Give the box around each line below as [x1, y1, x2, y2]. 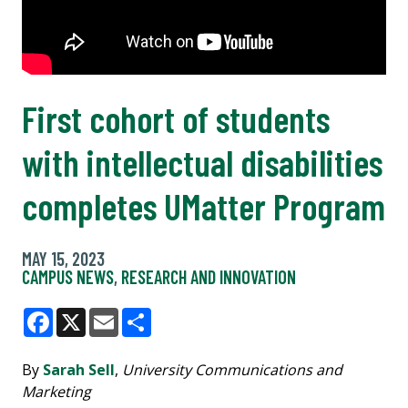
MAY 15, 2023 [22, 247, 105, 270]
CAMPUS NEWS [22, 265, 114, 288]
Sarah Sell [43, 359, 115, 380]
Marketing [22, 381, 91, 402]
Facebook [53, 326, 122, 347]
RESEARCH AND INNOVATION [121, 265, 296, 288]
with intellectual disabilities [22, 139, 382, 184]
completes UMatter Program [22, 183, 385, 228]
